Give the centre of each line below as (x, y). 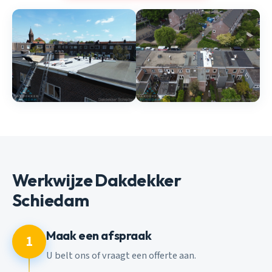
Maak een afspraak (99, 236)
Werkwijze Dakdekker (97, 180)
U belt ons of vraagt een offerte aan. (121, 255)
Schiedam (51, 200)
